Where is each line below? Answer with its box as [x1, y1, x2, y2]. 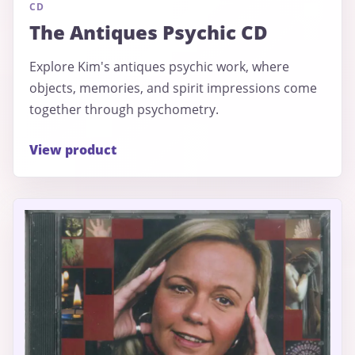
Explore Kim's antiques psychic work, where [29, 57, 289, 75]
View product [29, 140, 116, 158]
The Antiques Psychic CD [29, 18, 268, 45]
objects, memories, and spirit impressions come [29, 78, 317, 97]
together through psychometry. [29, 100, 219, 118]
